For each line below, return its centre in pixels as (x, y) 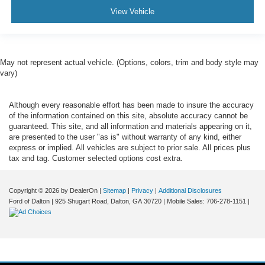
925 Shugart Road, (81, 201)
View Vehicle (132, 11)
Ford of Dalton (29, 201)
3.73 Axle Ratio (55, 29)
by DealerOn (79, 191)
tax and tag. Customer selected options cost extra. (96, 159)
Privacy (142, 191)
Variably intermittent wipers (79, 12)
